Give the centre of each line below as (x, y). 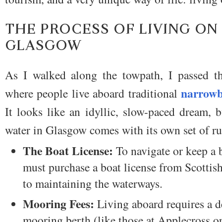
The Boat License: (68, 151)
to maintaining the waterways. (92, 184)
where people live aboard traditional (93, 93)
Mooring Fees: (58, 203)
